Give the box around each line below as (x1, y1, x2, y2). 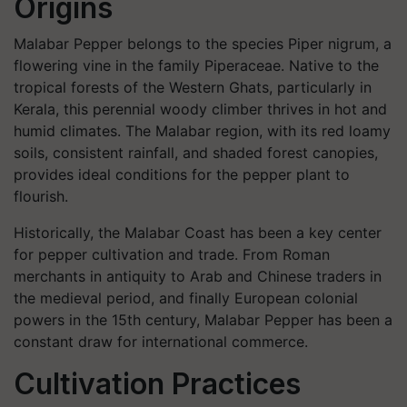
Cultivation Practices (14, 366, 301, 402)
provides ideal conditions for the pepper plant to (14, 165, 350, 184)
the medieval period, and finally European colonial (14, 289, 358, 307)
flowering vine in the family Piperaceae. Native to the (14, 56, 379, 74)
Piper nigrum (288, 35, 375, 53)
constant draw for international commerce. (14, 333, 308, 351)
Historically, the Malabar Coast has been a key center (14, 223, 382, 242)
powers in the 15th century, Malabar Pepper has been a (14, 311, 392, 329)
